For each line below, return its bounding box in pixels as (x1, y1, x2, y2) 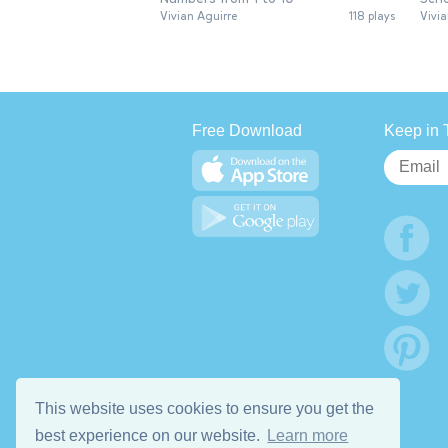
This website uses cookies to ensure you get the (35, 399, 375, 417)
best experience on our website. (35, 427, 265, 445)
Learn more (267, 427, 349, 445)
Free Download (192, 122, 302, 140)
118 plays (349, 8, 395, 25)
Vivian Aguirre (160, 8, 237, 25)
